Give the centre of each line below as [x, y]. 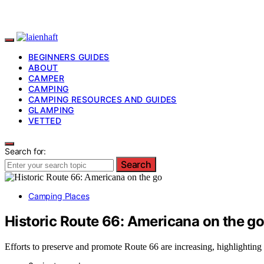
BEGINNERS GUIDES [69, 57]
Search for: [26, 151]
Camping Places [59, 196]
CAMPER [47, 78]
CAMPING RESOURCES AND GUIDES [103, 99]
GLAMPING [51, 110]
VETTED [45, 121]
